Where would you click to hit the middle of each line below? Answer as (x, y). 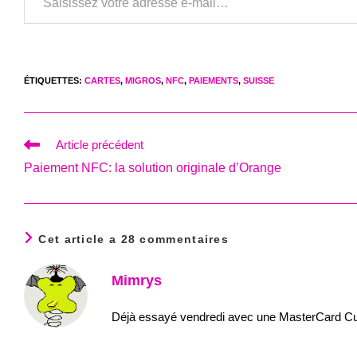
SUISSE (259, 80)
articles (41, 174)
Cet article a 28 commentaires (134, 239)
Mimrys (137, 280)
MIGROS (143, 80)
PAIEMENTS (214, 80)
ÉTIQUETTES (51, 80)
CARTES (102, 80)
